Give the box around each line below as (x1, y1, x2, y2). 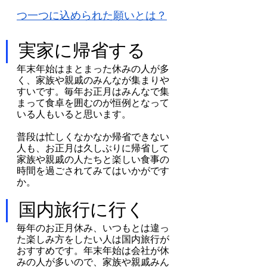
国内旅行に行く (18, 199, 145, 219)
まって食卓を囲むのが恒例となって (17, 97, 169, 108)
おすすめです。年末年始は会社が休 (17, 245, 169, 256)
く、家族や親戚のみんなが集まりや (17, 74, 169, 85)
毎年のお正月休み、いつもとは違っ (17, 222, 169, 233)
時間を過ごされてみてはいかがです (17, 165, 169, 176)
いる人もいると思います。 (17, 108, 131, 119)
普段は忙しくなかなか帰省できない (17, 131, 169, 142)
